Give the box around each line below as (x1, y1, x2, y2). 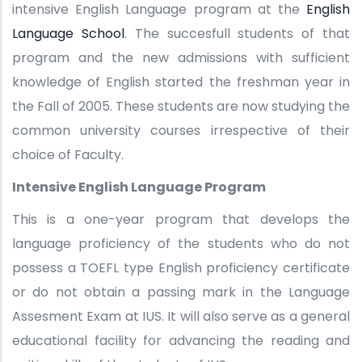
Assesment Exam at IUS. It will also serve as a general (12, 307, 350, 326)
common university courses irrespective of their (12, 121, 350, 141)
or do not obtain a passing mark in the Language (12, 283, 350, 302)
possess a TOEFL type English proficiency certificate (12, 259, 350, 278)
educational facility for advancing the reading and (12, 331, 350, 351)
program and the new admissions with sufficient (12, 48, 350, 68)
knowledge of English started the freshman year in (12, 73, 350, 92)
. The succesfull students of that (124, 24, 351, 44)
